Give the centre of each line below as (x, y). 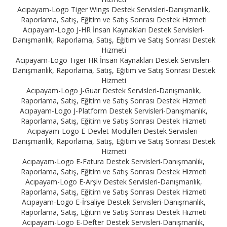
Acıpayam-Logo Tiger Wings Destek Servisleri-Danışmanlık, (113, 9)
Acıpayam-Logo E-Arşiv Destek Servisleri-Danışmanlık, (113, 182)
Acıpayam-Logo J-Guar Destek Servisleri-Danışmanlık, (113, 90)
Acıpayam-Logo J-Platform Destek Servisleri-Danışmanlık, (113, 111)
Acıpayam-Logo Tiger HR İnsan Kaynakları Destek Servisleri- (113, 60)
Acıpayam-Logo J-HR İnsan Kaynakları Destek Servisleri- (113, 30)
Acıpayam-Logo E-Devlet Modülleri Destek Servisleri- (113, 131)
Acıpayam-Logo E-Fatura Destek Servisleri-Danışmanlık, (113, 161)
